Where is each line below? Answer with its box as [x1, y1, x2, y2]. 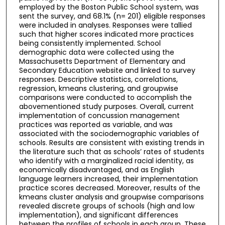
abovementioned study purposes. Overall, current [19, 101, 194, 111]
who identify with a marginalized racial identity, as [19, 155, 194, 166]
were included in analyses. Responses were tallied [19, 20, 192, 30]
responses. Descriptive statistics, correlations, [19, 74, 178, 84]
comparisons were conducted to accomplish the [19, 92, 192, 102]
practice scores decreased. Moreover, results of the [19, 182, 200, 193]
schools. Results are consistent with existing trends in [19, 137, 204, 148]
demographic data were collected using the [19, 47, 174, 57]
